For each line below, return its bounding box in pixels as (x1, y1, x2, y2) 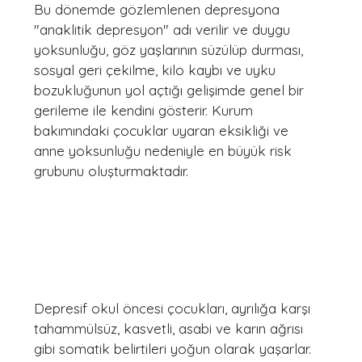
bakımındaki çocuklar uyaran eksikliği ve (34, 122, 293, 139)
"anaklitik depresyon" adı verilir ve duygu (34, 21, 294, 38)
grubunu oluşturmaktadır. (34, 162, 188, 179)
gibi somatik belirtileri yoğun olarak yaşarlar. (34, 340, 311, 357)
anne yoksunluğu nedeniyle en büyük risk (34, 142, 296, 159)
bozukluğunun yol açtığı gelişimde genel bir (34, 82, 308, 99)
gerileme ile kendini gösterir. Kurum (34, 102, 257, 119)
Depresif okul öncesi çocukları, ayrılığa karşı (34, 300, 314, 317)
